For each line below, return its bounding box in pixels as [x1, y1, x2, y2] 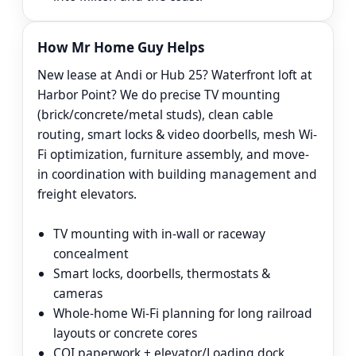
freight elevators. [37, 185, 137, 203]
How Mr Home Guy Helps [37, 38, 204, 57]
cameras [53, 284, 103, 302]
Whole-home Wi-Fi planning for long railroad [53, 304, 312, 322]
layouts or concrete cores [53, 323, 197, 342]
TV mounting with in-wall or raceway [53, 224, 265, 242]
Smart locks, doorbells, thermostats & [53, 264, 270, 282]
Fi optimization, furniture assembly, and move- [37, 145, 309, 164]
